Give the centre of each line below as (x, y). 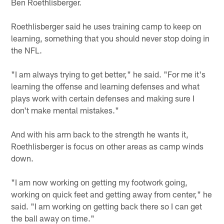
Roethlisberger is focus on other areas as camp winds (107, 146)
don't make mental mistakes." (65, 110)
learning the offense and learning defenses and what (105, 86)
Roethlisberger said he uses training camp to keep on (106, 26)
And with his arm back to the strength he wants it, (100, 134)
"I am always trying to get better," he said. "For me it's (108, 74)
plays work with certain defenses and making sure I (103, 98)
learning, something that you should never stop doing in (110, 38)
